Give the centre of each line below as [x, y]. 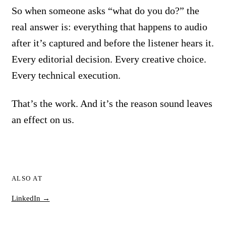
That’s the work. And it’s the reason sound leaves [112, 104]
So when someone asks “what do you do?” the [105, 10]
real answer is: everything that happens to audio [109, 26]
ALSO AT [27, 179]
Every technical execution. [66, 75]
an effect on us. [43, 120]
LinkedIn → [31, 199]
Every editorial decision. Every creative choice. [109, 59]
